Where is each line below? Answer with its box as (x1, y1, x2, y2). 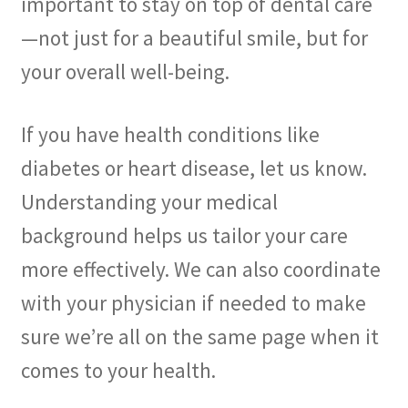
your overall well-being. (20, 57, 229, 85)
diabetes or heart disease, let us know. (20, 155, 367, 182)
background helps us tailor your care (20, 222, 348, 250)
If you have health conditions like (20, 121, 320, 148)
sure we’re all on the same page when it (20, 323, 379, 351)
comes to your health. (20, 357, 216, 384)
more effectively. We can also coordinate (20, 256, 381, 283)
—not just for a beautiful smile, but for (20, 24, 368, 51)
